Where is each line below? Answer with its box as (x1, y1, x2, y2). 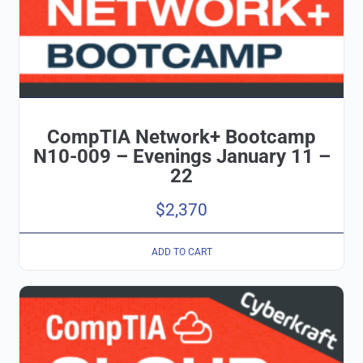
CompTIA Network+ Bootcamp (47, 125, 316, 148)
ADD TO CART (151, 246, 212, 258)
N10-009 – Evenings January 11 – (32, 144, 331, 168)
